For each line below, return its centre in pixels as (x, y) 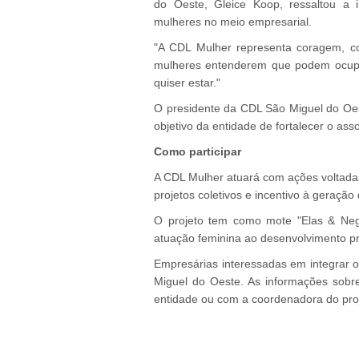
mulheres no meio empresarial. (233, 22)
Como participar (198, 151)
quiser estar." (187, 83)
